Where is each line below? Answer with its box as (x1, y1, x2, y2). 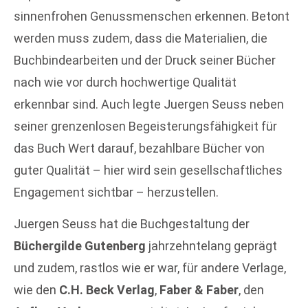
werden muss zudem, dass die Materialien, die (14, 30, 267, 45)
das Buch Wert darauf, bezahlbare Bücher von (14, 140, 265, 155)
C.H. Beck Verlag (59, 282, 155, 297)
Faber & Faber (159, 282, 239, 297)
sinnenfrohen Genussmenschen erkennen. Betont (14, 8, 289, 23)
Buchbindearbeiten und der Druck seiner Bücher (14, 52, 276, 67)
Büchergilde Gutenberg (14, 238, 146, 253)
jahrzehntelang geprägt (146, 238, 277, 253)
